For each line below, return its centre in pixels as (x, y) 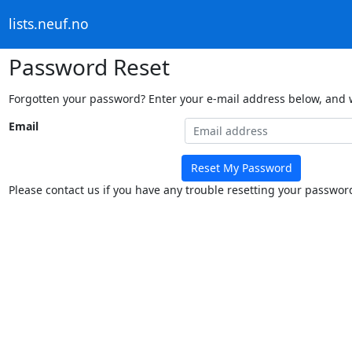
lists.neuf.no (48, 24)
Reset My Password (241, 168)
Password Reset (89, 66)
